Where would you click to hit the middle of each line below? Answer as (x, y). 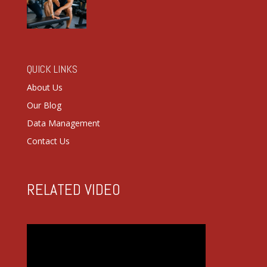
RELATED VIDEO (73, 190)
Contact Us (48, 141)
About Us (44, 87)
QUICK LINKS (52, 69)
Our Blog (44, 105)
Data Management (63, 123)
